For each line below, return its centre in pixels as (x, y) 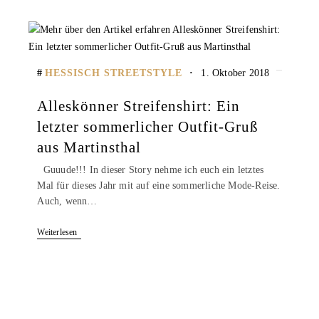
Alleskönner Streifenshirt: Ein (139, 106)
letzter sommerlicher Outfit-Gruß (148, 126)
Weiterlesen (57, 232)
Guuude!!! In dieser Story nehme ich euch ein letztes (151, 170)
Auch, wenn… (67, 202)
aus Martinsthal (89, 147)
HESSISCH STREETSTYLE (114, 73)
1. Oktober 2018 (235, 73)
